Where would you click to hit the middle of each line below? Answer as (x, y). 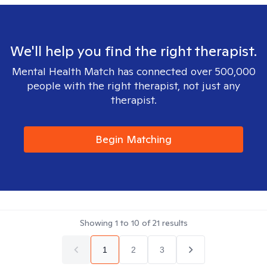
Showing (97, 223)
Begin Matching (133, 139)
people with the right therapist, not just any (133, 86)
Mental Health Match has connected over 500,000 (133, 71)
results (173, 223)
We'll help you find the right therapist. (133, 51)
